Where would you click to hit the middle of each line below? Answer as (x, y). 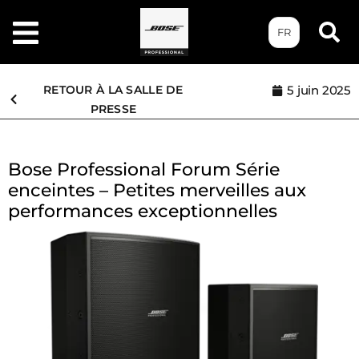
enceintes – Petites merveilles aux (157, 190)
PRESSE (113, 109)
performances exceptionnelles (143, 211)
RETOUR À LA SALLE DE (113, 90)
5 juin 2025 (319, 90)
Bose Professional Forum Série (144, 169)
